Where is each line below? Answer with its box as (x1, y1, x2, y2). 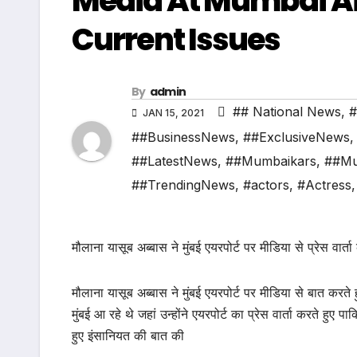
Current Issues (72, 18, 280, 61)
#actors (243, 177, 289, 194)
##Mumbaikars (226, 153, 316, 170)
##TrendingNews (131, 177, 235, 194)
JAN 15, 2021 (140, 107, 206, 120)
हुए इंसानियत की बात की (72, 328, 184, 344)
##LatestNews (131, 153, 218, 170)
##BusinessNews (131, 129, 235, 146)
